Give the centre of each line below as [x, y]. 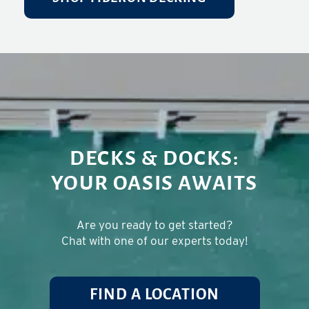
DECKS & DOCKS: [154, 160]
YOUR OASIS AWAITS [154, 185]
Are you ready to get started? [154, 225]
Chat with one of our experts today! [154, 241]
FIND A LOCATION [154, 296]
